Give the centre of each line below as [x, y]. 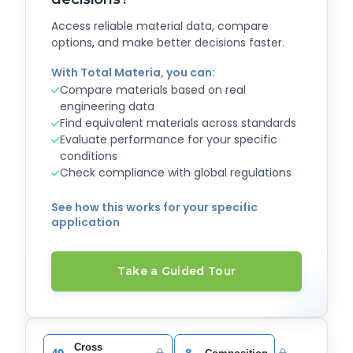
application [85, 223]
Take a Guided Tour [176, 271]
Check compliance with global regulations [176, 173]
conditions [89, 156]
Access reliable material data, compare [160, 26]
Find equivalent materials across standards [178, 123]
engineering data [107, 107]
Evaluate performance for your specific [169, 140]
